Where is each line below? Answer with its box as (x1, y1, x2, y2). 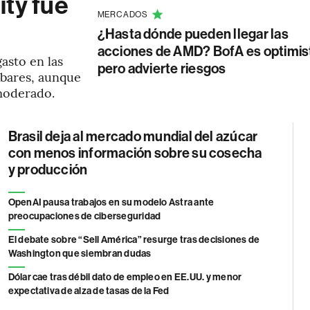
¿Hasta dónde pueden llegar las (97, 26, 289, 42)
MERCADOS (97, 10, 148, 19)
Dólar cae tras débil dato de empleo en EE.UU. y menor (8, 271, 242, 283)
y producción (8, 161, 88, 178)
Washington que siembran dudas (8, 248, 152, 259)
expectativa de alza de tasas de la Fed (8, 285, 170, 297)
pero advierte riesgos (97, 60, 226, 77)
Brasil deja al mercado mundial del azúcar (8, 128, 258, 145)
